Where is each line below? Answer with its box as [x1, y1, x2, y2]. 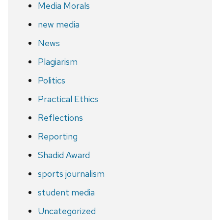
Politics [37, 74, 65, 86]
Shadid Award [37, 149, 90, 161]
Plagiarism [37, 55, 78, 67]
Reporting [37, 130, 78, 142]
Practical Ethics [37, 93, 98, 105]
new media [37, 18, 80, 30]
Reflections [37, 111, 83, 123]
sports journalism [37, 167, 105, 179]
